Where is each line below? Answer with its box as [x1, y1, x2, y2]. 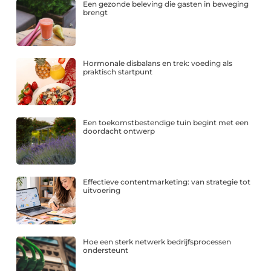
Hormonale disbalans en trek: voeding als [83, 58, 233, 68]
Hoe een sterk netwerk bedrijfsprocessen [83, 237, 232, 246]
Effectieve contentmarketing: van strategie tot [83, 177, 251, 187]
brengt [83, 7, 108, 17]
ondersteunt [83, 245, 129, 255]
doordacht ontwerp [83, 126, 155, 136]
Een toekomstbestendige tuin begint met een [83, 118, 249, 128]
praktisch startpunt [83, 67, 153, 76]
